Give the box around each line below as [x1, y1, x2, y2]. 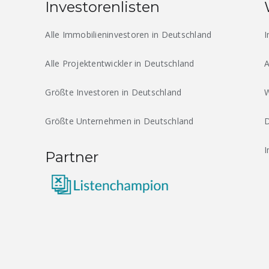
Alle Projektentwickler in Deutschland [45, 58, 195, 70]
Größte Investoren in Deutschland [45, 86, 182, 98]
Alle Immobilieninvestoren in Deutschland [45, 29, 212, 41]
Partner [45, 148, 99, 166]
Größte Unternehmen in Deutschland [45, 115, 194, 127]
